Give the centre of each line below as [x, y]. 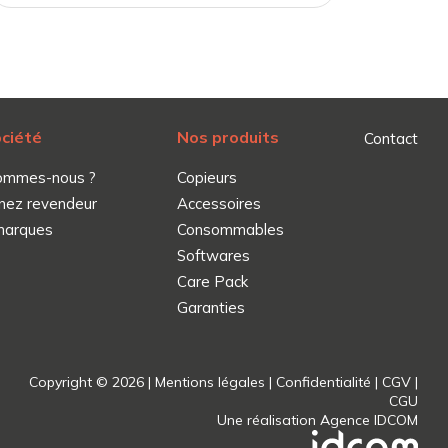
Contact [391, 139]
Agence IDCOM [369, 420]
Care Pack [212, 282]
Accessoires [219, 204]
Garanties [211, 308]
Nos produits [228, 137]
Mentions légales [210, 382]
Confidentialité [323, 382]
